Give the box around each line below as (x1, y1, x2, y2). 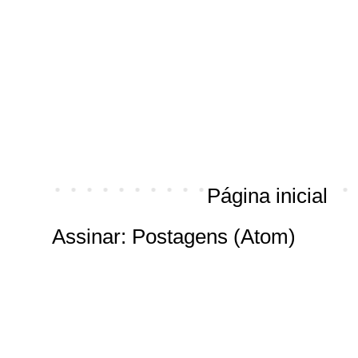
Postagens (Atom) (132, 225, 296, 248)
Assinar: (52, 225, 133, 248)
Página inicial (207, 185, 328, 207)
